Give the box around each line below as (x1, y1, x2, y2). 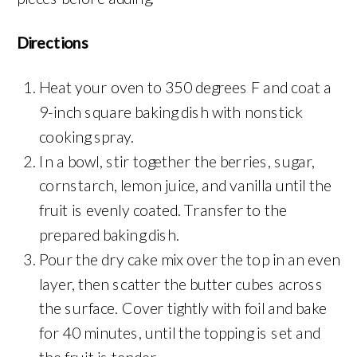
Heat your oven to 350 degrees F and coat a (39, 77, 331, 97)
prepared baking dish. (39, 225, 180, 245)
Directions (17, 33, 90, 53)
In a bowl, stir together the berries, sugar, (39, 151, 315, 171)
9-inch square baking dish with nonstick (39, 102, 303, 122)
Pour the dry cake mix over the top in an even (39, 249, 340, 269)
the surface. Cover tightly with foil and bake (39, 299, 328, 318)
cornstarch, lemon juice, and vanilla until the (39, 176, 331, 195)
